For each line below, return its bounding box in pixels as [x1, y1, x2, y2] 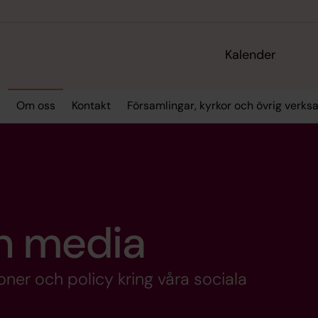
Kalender [225, 46, 277, 64]
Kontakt [71, 98, 111, 114]
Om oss [16, 98, 55, 114]
